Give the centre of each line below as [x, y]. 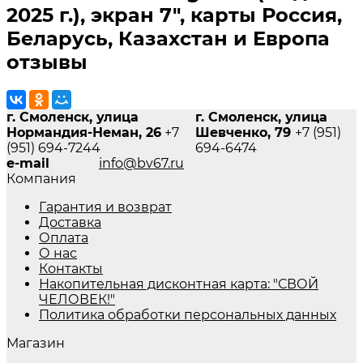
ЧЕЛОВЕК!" [77, 299]
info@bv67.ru [141, 163]
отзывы [47, 62]
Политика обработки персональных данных [188, 314]
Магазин [36, 343]
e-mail [28, 163]
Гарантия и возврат [105, 207]
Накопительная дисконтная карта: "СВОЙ [179, 284]
